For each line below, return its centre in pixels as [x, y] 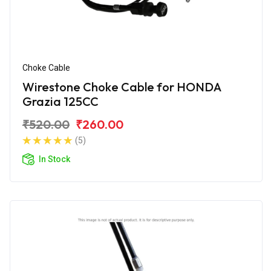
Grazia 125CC [60, 101]
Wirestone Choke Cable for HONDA [122, 87]
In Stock [54, 159]
